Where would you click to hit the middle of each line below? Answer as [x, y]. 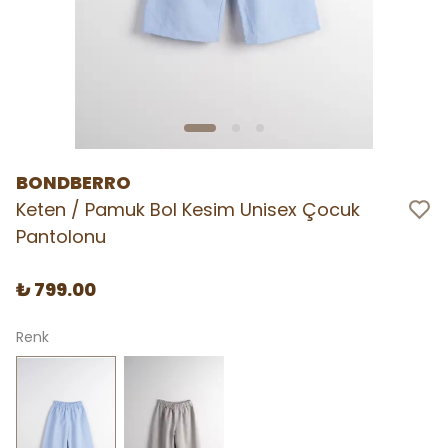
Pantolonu [61, 236]
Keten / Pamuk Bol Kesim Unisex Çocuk [188, 209]
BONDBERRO [73, 182]
